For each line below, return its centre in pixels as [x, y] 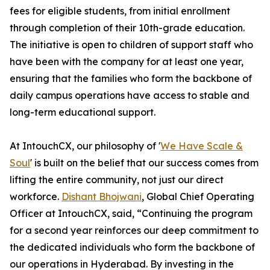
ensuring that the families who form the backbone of [131, 79]
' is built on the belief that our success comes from [144, 163]
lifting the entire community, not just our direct [117, 180]
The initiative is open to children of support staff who [131, 45]
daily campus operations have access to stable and [130, 96]
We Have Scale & [202, 146]
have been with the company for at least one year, [127, 62]
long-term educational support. [83, 112]
